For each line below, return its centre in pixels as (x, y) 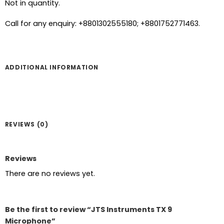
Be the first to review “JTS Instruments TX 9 (88, 209)
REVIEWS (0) (26, 124)
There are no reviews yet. (50, 174)
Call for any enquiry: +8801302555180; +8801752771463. (102, 24)
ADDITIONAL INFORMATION (51, 67)
